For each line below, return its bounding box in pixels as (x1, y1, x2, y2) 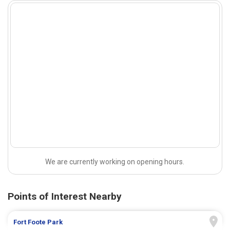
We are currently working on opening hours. (45, 158, 185, 166)
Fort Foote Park (13, 218, 63, 226)
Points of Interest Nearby (8, 190, 122, 203)
